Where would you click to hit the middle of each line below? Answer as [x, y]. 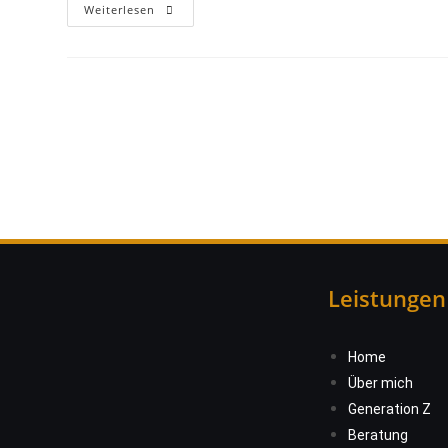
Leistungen [387, 298]
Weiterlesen [120, 9]
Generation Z [389, 409]
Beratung [378, 435]
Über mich [380, 383]
